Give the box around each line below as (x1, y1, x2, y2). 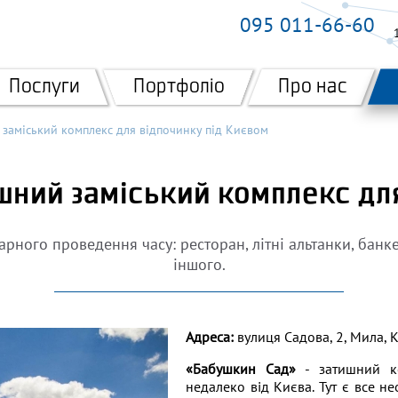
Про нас (278, 76, 347, 98)
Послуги (9, 76, 80, 98)
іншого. (172, 254, 226, 275)
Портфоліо (133, 76, 225, 98)
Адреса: (186, 328, 234, 346)
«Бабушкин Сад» (186, 360, 296, 378)
